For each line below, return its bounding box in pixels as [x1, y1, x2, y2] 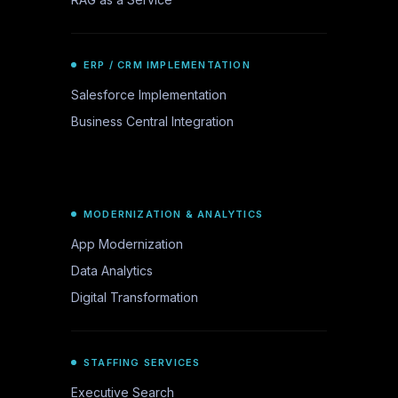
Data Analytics [71, 263, 153, 278]
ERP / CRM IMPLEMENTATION [84, 59, 251, 71]
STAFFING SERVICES [84, 356, 201, 369]
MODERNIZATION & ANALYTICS [84, 208, 263, 220]
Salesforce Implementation [71, 87, 227, 102]
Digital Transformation [71, 290, 198, 305]
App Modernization [71, 236, 183, 251]
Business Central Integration [71, 114, 234, 129]
